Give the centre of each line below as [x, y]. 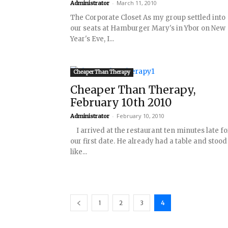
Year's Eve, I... [92, 39]
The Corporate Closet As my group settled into [148, 18]
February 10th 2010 [121, 103]
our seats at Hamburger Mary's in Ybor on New [148, 28]
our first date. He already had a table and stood [149, 141]
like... [79, 152]
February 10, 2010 [140, 116]
